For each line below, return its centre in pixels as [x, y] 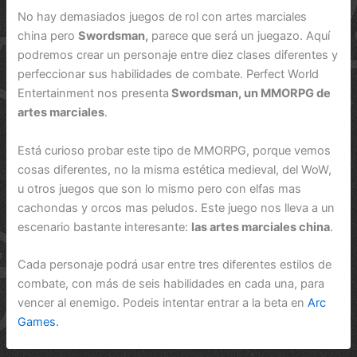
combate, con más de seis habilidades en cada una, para [171, 283]
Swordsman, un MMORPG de [250, 94]
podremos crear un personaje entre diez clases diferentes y [178, 55]
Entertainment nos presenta [94, 94]
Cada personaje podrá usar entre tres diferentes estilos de [175, 264]
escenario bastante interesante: [105, 227]
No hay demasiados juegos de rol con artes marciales [163, 17]
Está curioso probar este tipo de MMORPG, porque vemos [175, 150]
